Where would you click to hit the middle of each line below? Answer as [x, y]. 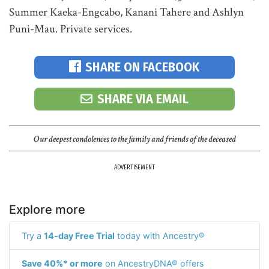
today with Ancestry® [160, 235]
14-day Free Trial [79, 235]
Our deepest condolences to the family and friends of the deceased [134, 139]
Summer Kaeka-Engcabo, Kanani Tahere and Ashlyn [126, 12]
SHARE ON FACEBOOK [143, 67]
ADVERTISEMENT [134, 167]
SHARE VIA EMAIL [143, 99]
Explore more [47, 209]
